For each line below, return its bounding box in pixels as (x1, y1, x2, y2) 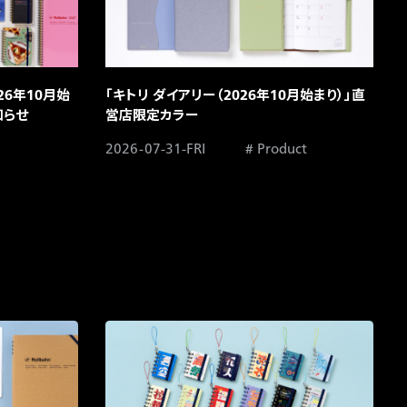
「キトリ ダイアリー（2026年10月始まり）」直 (104, 83, 365, 108)
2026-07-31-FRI (104, 136, 205, 162)
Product (256, 136, 307, 162)
